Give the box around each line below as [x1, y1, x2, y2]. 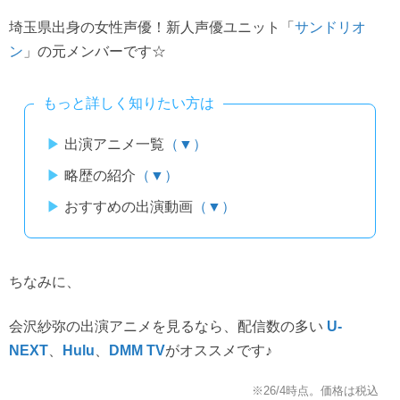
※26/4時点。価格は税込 [251, 383, 379, 397]
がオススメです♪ [165, 340, 272, 361]
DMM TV [109, 343, 165, 359]
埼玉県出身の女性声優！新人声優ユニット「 [9, 16, 295, 37]
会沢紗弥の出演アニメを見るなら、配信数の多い [9, 316, 327, 337]
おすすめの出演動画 [63, 196, 193, 216]
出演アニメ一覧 [63, 133, 164, 154]
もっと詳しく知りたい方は [42, 92, 214, 112]
